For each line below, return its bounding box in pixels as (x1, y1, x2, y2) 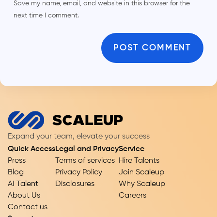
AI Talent (8, 180, 38, 188)
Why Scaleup (119, 180, 165, 188)
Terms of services (55, 156, 115, 165)
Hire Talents (119, 156, 159, 165)
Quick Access (8, 145, 55, 153)
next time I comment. (14, 12, 79, 19)
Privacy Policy (55, 168, 102, 176)
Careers (119, 191, 146, 200)
